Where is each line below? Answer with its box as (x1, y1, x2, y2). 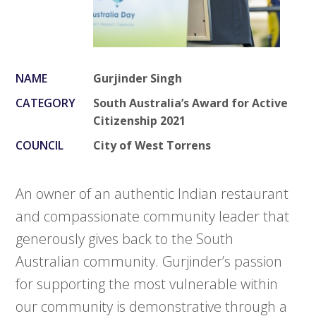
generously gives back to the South (16, 229, 234, 249)
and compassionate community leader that (16, 207, 290, 226)
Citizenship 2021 (93, 113, 186, 129)
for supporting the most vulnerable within (16, 274, 279, 294)
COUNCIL (16, 138, 64, 154)
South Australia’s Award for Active (93, 95, 288, 111)
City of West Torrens (93, 138, 212, 154)
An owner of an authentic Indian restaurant (16, 184, 289, 204)
